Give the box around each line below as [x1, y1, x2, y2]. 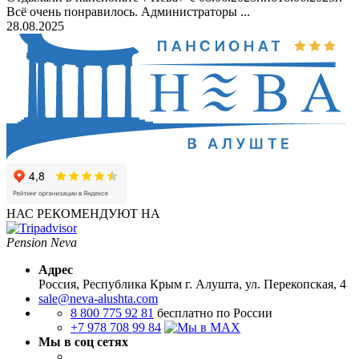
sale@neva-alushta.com [38, 291, 158, 305]
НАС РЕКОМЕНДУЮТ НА [6, 206, 160, 220]
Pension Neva [6, 235, 77, 249]
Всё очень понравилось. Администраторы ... [6, 5, 250, 19]
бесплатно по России [157, 305, 272, 320]
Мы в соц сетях [38, 334, 128, 349]
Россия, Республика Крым [38, 276, 182, 291]
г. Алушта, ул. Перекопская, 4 [182, 276, 346, 291]
